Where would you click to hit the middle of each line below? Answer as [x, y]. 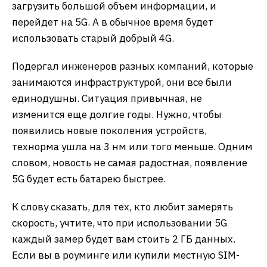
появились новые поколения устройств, [109, 130]
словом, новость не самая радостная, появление [130, 162]
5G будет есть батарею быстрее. [89, 178]
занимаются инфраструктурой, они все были [122, 82]
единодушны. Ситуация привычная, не [107, 98]
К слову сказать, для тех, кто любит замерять [122, 207]
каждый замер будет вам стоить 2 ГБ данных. [124, 239]
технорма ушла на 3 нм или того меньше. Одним [132, 146]
